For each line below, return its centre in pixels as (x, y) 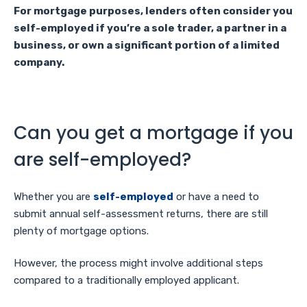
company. (39, 62)
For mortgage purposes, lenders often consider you (153, 11)
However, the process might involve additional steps (138, 263)
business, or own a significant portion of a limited (147, 45)
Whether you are (53, 196)
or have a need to (216, 196)
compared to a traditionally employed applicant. (126, 280)
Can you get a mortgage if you (153, 133)
